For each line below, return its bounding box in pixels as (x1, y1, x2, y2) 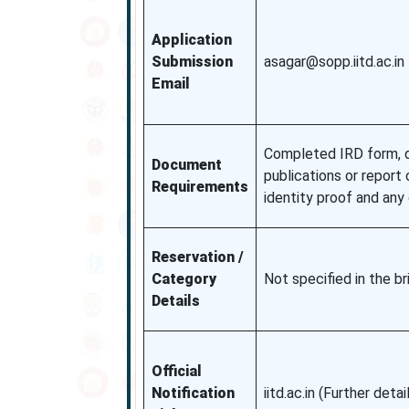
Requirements (151, 178, 248, 195)
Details (151, 292, 200, 309)
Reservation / (151, 248, 244, 266)
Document (151, 156, 222, 173)
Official (151, 362, 202, 380)
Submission (151, 53, 233, 70)
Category (151, 270, 216, 288)
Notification (151, 384, 235, 402)
